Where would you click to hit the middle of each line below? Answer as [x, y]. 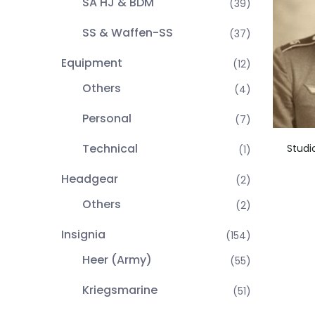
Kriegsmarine [120, 290]
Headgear [90, 179]
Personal [107, 118]
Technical [110, 149]
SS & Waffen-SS [128, 33]
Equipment [92, 63]
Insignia [83, 234]
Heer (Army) [117, 260]
